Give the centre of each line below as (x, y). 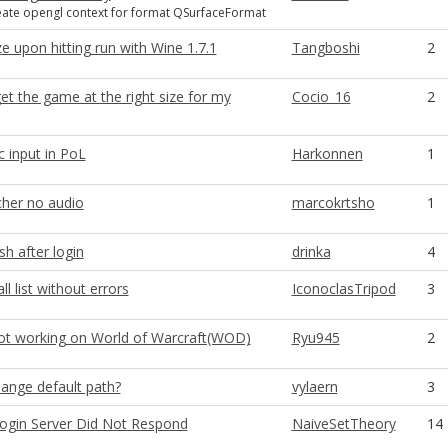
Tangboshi (325, 47)
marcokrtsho (333, 202)
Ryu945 (315, 337)
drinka (311, 251)
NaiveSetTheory (343, 423)
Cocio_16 (321, 96)
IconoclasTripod (343, 288)
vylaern (314, 386)
